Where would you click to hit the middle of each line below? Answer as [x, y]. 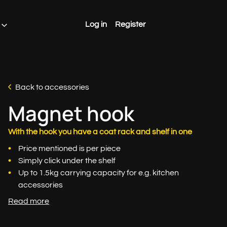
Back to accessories [52, 87]
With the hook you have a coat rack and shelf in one [100, 132]
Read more [29, 201]
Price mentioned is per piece [69, 148]
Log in [96, 24]
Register [130, 24]
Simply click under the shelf [67, 161]
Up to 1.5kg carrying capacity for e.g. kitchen [99, 173]
